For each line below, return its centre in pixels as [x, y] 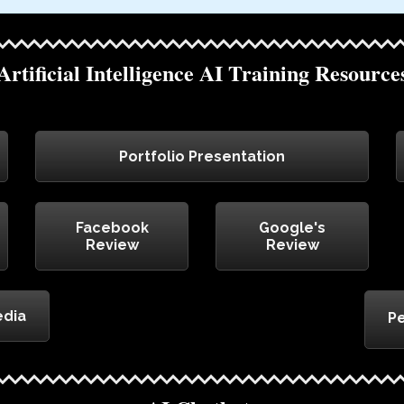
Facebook [112, 228]
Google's [292, 228]
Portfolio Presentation [202, 157]
